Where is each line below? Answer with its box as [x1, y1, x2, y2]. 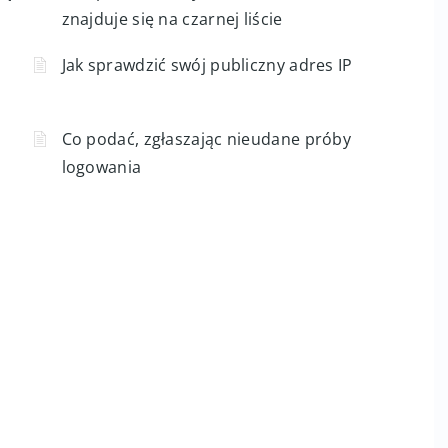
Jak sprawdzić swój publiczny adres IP [61, 54, 353, 76]
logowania [61, 156, 142, 178]
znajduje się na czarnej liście [61, 8, 283, 30]
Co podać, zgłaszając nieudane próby [61, 128, 352, 150]
